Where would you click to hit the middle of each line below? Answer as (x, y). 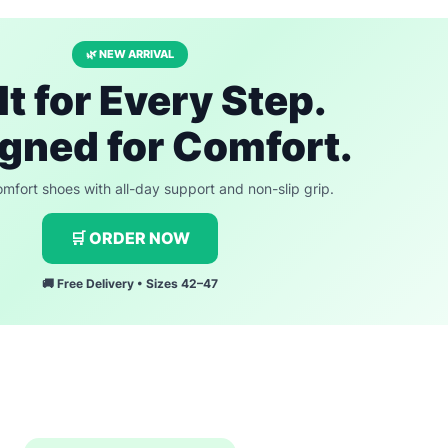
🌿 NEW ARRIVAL (130, 54)
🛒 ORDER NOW (130, 238)
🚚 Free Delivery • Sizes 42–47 (130, 283)
